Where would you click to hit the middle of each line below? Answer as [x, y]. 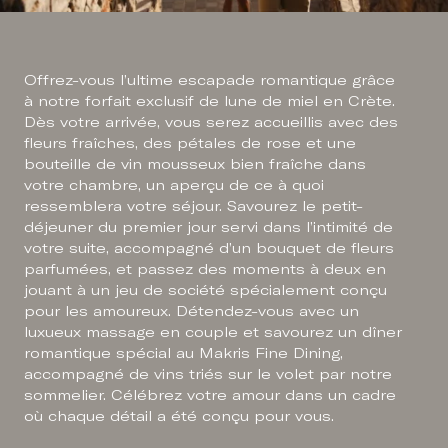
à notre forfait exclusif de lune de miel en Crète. [210, 101]
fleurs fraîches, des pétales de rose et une [190, 143]
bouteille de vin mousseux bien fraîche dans [195, 164]
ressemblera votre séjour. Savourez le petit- [194, 206]
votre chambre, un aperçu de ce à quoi [174, 185]
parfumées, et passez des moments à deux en [205, 269]
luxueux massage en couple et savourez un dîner [213, 332]
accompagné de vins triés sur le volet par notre [208, 374]
